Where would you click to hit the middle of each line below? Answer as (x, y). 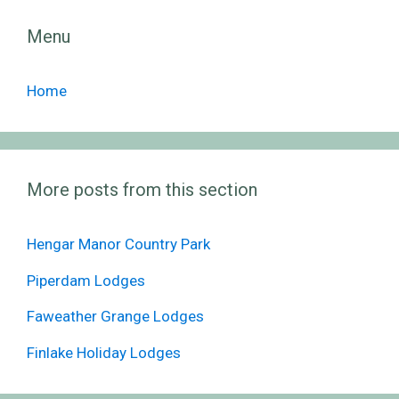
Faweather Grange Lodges (115, 317)
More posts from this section (142, 190)
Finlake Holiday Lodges (104, 352)
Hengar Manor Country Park (118, 244)
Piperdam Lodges (86, 280)
